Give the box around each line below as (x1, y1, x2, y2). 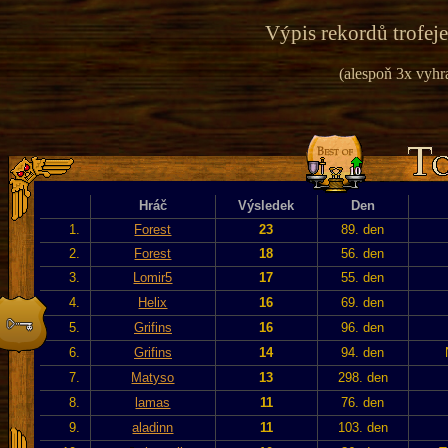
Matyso (131, 369, 175, 385)
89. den (341, 221, 385, 237)
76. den (341, 394, 385, 410)
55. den (341, 269, 385, 285)
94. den (341, 344, 385, 360)
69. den (341, 294, 385, 310)
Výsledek (238, 197, 295, 213)
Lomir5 (133, 269, 173, 285)
